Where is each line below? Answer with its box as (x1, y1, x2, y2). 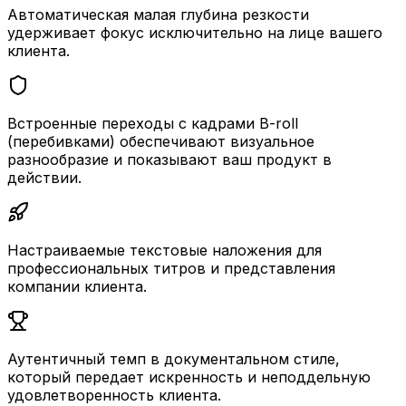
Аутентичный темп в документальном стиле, (7, 350, 340, 369)
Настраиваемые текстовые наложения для (7, 241, 322, 260)
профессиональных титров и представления (7, 259, 335, 278)
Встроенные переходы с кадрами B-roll (7, 114, 298, 133)
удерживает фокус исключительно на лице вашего (7, 24, 382, 43)
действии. (7, 169, 82, 188)
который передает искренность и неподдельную (7, 368, 371, 387)
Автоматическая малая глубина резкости (7, 5, 309, 24)
